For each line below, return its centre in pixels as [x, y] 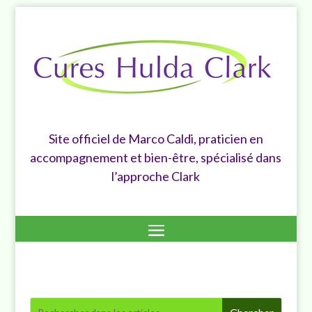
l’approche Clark [156, 176]
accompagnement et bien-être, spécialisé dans [156, 157]
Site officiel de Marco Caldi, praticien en [156, 139]
